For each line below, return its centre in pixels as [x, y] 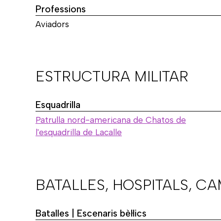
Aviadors [52, 24]
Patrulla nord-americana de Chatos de [111, 120]
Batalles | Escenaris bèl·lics [91, 213]
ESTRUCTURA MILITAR [112, 76]
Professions [61, 9]
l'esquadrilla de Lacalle [79, 132]
